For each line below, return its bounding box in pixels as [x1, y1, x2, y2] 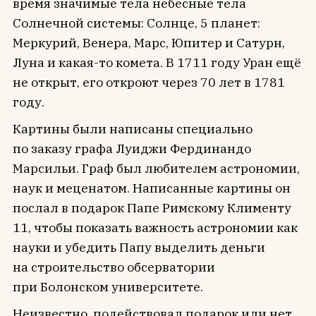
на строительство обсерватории [12, 258, 215, 275]
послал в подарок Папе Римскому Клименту [12, 199, 291, 216]
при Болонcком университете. [12, 278, 203, 295]
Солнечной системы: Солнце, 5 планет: [12, 14, 260, 31]
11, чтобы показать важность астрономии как [12, 219, 298, 236]
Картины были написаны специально [12, 120, 253, 137]
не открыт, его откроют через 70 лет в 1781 [12, 73, 285, 90]
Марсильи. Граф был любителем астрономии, [12, 159, 300, 176]
